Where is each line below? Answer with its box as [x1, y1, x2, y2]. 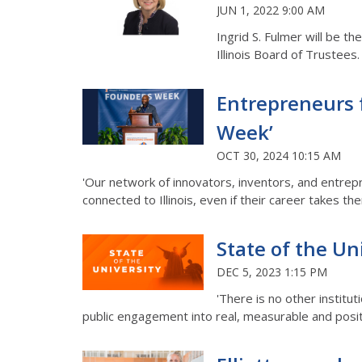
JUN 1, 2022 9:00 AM [217, 2, 325, 18]
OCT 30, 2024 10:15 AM [217, 147, 341, 163]
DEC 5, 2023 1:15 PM [217, 263, 327, 280]
